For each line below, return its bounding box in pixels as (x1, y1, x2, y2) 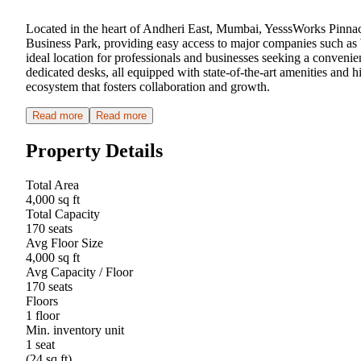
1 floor (26, 308, 60, 322)
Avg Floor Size (26, 235, 103, 250)
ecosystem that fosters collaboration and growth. (26, 79, 270, 93)
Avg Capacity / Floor (26, 264, 133, 279)
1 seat (26, 337, 55, 351)
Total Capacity (26, 206, 100, 221)
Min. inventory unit (26, 322, 124, 337)
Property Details (26, 139, 163, 161)
